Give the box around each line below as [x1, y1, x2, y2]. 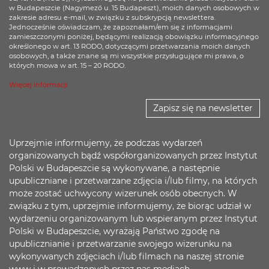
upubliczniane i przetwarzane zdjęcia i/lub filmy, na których [9, 175, 257, 186]
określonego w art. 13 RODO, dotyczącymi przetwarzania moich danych [9, 42, 250, 50]
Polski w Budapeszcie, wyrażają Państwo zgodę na [9, 226, 220, 237]
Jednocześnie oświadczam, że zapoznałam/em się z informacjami [9, 23, 232, 31]
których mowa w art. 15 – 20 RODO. [9, 61, 125, 70]
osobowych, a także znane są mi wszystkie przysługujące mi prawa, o [9, 52, 244, 60]
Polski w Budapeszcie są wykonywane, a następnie [9, 163, 220, 174]
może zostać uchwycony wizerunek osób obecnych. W [9, 188, 237, 199]
